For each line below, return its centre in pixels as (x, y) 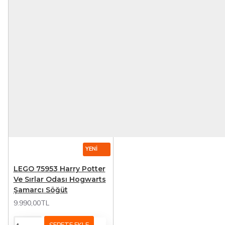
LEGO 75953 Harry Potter (59, 169)
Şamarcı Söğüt (40, 190)
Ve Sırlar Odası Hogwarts (60, 180)
